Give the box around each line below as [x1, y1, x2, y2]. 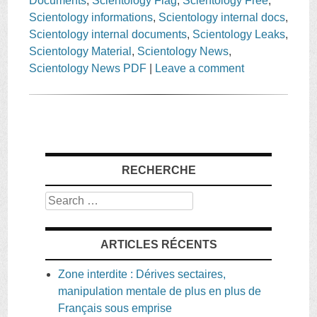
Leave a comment [155, 62, 245, 74]
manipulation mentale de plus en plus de [58, 284, 261, 297]
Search [45, 192, 81, 205]
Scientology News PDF [29, 62, 147, 74]
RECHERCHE [121, 163, 196, 176]
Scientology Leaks [192, 28, 286, 40]
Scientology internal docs [158, 11, 286, 23]
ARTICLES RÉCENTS [100, 238, 217, 250]
